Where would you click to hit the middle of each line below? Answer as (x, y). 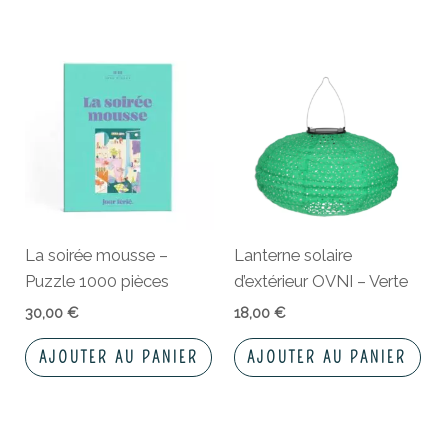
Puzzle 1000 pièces (97, 282)
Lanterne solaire (293, 256)
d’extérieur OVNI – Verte (321, 282)
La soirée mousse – (97, 256)
